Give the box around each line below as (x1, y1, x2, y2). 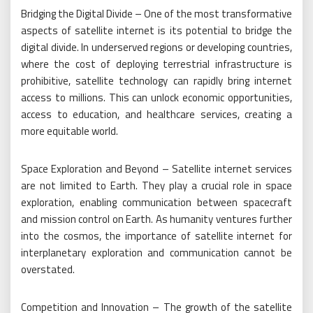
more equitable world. (21, 123, 118, 139)
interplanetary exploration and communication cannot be (21, 245, 292, 261)
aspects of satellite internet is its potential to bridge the (21, 22, 292, 38)
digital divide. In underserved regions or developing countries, (21, 39, 292, 55)
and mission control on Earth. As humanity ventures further (21, 211, 292, 227)
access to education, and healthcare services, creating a (21, 106, 292, 122)
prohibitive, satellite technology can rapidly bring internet (21, 73, 292, 89)
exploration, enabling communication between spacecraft (21, 194, 292, 210)
